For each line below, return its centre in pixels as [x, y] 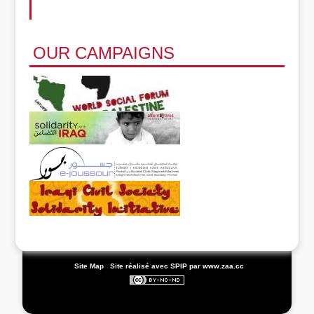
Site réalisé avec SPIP [149, 266]
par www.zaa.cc [217, 266]
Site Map [89, 266]
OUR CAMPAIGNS [104, 53]
